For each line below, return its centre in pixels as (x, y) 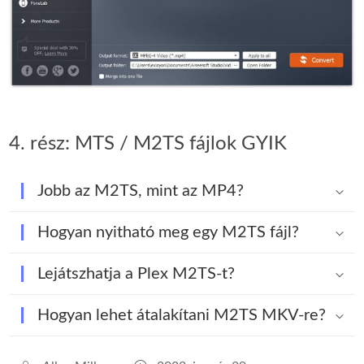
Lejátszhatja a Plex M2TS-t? (136, 274)
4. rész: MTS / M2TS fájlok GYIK (148, 144)
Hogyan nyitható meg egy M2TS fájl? (169, 233)
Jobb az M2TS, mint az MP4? (141, 191)
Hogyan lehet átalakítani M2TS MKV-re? (182, 316)
